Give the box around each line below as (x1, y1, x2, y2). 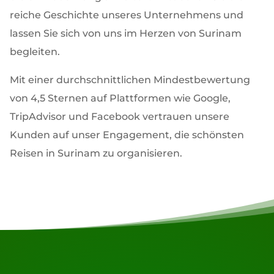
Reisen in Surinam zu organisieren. (9, 147, 182, 159)
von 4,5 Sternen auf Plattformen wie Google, (9, 92, 231, 104)
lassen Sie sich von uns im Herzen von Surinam (9, 28, 242, 39)
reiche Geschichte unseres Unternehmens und (9, 9, 243, 21)
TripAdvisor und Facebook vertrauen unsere (9, 111, 229, 122)
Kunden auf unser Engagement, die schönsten (9, 129, 244, 141)
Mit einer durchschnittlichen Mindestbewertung (9, 74, 250, 86)
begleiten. (9, 46, 62, 57)
